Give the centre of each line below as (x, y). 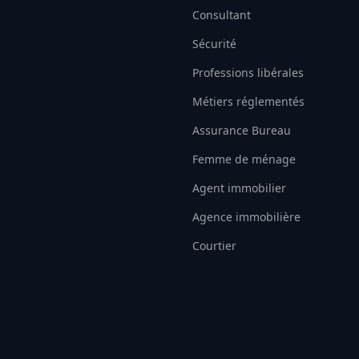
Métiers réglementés (248, 101)
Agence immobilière (246, 217)
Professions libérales (248, 73)
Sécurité (214, 44)
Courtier (214, 246)
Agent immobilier (239, 188)
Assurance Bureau (241, 130)
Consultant (221, 15)
